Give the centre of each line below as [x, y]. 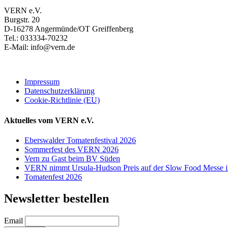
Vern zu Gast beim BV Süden [72, 159]
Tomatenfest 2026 [53, 177]
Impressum [42, 82]
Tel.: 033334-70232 [36, 38]
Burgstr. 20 [22, 20]
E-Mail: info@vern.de [39, 47]
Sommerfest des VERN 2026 [72, 150]
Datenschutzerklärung [60, 91]
